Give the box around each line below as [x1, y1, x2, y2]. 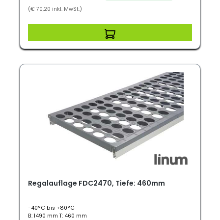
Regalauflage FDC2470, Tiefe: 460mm [28, 178, 165, 188]
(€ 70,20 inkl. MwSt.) [28, 5, 82, 13]
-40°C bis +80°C [28, 204, 75, 212]
